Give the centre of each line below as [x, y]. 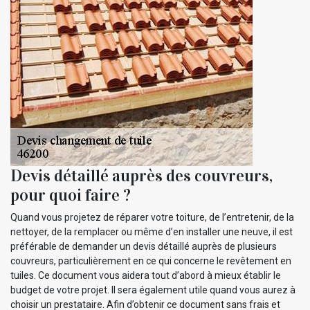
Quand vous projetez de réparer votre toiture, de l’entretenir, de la [152, 217]
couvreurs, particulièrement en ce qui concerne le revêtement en [151, 261]
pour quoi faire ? [71, 195]
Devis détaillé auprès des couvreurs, [142, 175]
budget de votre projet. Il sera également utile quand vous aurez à [153, 290]
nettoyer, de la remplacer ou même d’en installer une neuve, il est [152, 231]
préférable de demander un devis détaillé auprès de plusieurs [144, 246]
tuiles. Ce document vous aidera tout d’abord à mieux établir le [146, 275]
